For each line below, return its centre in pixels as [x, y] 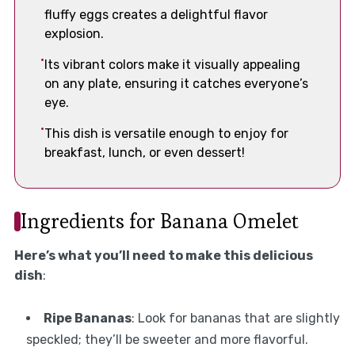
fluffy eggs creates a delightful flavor [156, 15]
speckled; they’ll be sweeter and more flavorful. [167, 339]
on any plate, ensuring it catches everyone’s [176, 84]
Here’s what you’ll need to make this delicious [163, 255]
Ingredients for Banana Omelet [159, 221]
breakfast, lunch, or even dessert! [144, 153]
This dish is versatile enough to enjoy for [166, 134]
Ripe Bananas [87, 318]
